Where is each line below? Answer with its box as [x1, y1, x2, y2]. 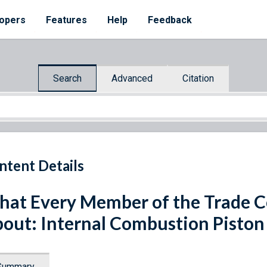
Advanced [111, 72, 153, 84]
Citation [182, 72, 214, 84]
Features [46, 14, 87, 26]
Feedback [148, 14, 192, 26]
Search [53, 72, 82, 84]
